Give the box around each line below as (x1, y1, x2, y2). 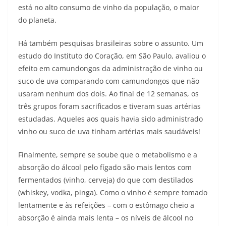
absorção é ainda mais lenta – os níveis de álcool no (18, 213, 193, 223)
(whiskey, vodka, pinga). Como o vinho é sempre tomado (18, 188, 207, 198)
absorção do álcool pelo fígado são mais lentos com (18, 162, 192, 173)
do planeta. (18, 15, 56, 25)
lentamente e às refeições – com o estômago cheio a (18, 200, 194, 210)
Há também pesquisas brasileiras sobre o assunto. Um (18, 38, 203, 48)
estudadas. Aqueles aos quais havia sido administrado (18, 114, 203, 124)
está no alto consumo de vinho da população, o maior (18, 3, 199, 13)
